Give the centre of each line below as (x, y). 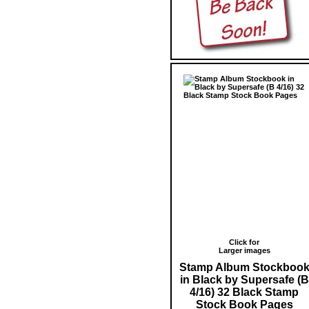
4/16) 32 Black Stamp (244, 292)
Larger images (244, 250)
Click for (244, 242)
